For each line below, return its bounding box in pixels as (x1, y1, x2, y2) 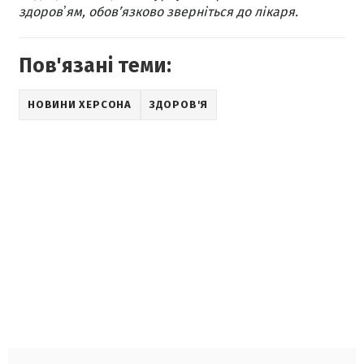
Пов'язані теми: (19, 54, 171, 79)
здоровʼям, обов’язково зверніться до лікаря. (19, 4, 298, 20)
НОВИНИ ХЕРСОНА (28, 98, 132, 111)
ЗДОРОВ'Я (149, 98, 209, 111)
